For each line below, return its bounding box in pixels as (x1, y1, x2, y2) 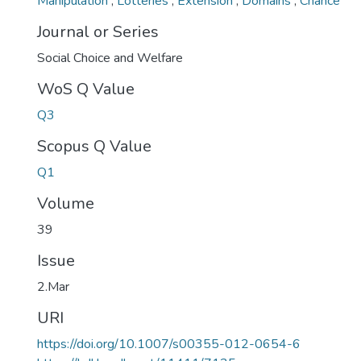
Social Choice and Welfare (37, 49, 183, 67)
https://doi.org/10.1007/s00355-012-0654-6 (37, 335, 301, 353)
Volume (37, 193, 94, 214)
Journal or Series (37, 21, 159, 43)
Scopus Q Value (37, 135, 151, 157)
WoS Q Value (37, 78, 135, 100)
